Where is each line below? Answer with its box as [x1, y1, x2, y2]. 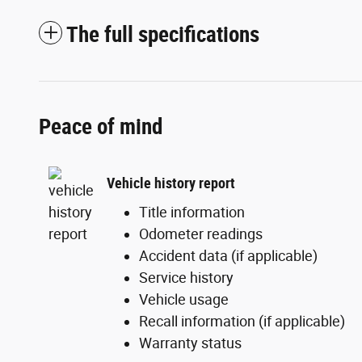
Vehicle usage [139, 290, 229, 308]
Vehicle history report [107, 175, 235, 192]
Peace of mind [39, 113, 162, 140]
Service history [139, 268, 234, 286]
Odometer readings [139, 225, 263, 242]
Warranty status [139, 334, 242, 351]
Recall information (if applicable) [139, 312, 345, 330]
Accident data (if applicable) [139, 246, 318, 264]
